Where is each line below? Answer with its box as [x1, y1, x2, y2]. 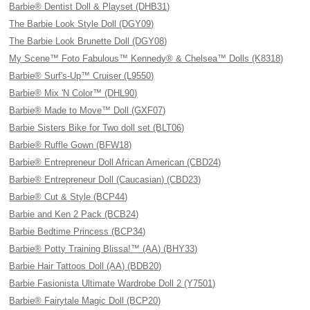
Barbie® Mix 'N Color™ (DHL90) [9, 88, 138, 98]
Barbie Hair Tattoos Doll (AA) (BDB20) [9, 261, 162, 271]
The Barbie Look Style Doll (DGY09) [9, 19, 154, 29]
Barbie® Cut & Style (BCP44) [9, 192, 128, 202]
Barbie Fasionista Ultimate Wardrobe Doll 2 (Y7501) [9, 278, 216, 289]
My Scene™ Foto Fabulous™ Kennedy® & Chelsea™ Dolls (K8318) [9, 53, 284, 64]
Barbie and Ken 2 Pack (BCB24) [9, 209, 139, 219]
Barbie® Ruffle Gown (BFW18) [9, 140, 132, 150]
